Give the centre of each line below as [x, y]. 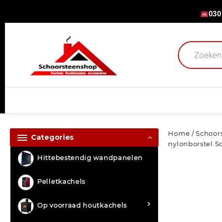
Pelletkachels [61, 182]
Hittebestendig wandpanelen [90, 158]
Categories [53, 138]
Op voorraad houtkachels [82, 205]
